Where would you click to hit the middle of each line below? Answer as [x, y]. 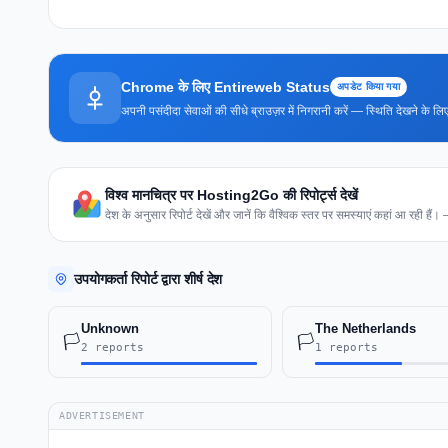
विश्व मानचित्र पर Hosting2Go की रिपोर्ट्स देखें [231, 194]
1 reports [346, 347]
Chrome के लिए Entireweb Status [225, 86]
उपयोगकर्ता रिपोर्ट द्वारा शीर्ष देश [148, 278]
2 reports [112, 347]
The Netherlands [365, 328]
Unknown [110, 328]
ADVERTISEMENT [102, 415]
